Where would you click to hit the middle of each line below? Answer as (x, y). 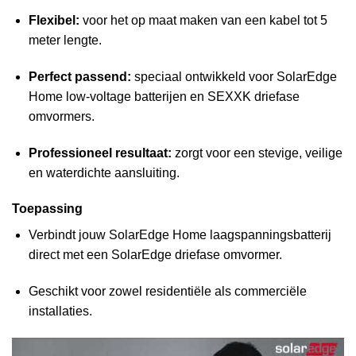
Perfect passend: (79, 76)
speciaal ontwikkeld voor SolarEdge (234, 76)
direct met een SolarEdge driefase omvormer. (155, 255)
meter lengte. (65, 41)
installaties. (60, 311)
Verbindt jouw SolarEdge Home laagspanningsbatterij (180, 235)
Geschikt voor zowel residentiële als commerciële (167, 292)
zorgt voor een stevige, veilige (257, 153)
